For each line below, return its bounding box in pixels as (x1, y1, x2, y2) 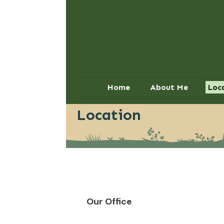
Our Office (86, 195, 132, 208)
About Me (149, 82, 188, 92)
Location (76, 106, 141, 124)
